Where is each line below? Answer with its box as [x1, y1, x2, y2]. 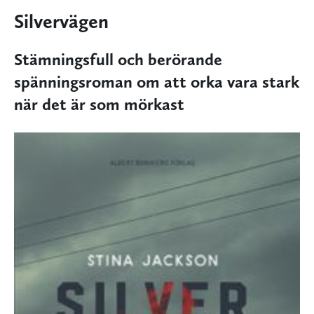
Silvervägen [14, 9, 109, 34]
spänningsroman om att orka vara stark [14, 71, 299, 93]
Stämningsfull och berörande [14, 49, 222, 70]
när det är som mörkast [14, 94, 184, 115]
